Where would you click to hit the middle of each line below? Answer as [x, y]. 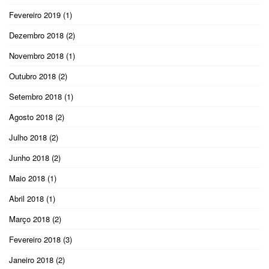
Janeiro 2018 [31, 259]
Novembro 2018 [36, 55]
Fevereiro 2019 [35, 14]
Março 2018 [29, 219]
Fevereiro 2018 [35, 239]
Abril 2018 [26, 198]
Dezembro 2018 [36, 35]
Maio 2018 [27, 178]
